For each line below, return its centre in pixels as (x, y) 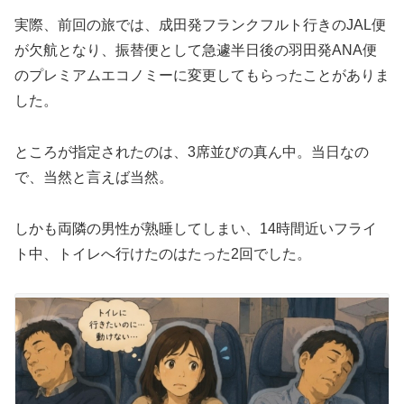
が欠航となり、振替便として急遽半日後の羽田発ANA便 (196, 50)
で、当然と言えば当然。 (94, 178)
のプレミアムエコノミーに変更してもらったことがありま (202, 76)
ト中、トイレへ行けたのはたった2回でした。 (163, 253)
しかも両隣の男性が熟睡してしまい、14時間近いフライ (196, 228)
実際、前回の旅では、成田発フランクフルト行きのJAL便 (200, 25)
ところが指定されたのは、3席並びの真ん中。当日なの (192, 152)
